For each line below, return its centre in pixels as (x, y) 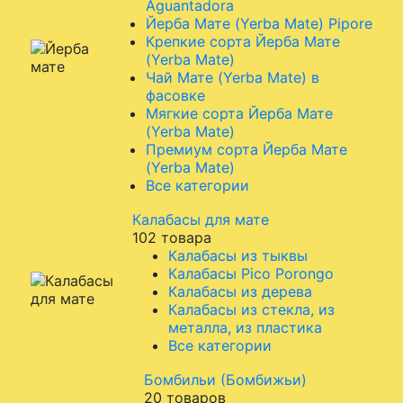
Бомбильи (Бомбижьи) (225, 380)
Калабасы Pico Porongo (251, 273)
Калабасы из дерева (240, 291)
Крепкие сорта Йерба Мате (243, 41)
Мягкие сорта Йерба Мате (239, 113)
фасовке (175, 95)
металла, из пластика (245, 327)
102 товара (172, 237)
